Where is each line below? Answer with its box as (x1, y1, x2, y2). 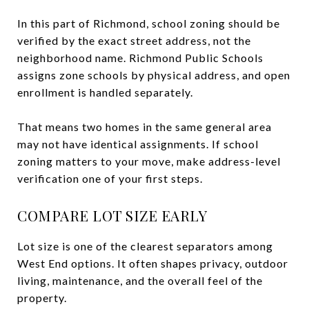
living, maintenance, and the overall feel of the (17, 273, 263, 287)
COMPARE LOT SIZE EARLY (17, 205, 207, 225)
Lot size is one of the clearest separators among (17, 239, 273, 252)
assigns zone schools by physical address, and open (17, 68, 290, 81)
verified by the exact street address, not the (17, 33, 251, 47)
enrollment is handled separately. (17, 85, 193, 99)
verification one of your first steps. (17, 171, 203, 185)
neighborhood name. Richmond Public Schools (17, 50, 263, 64)
